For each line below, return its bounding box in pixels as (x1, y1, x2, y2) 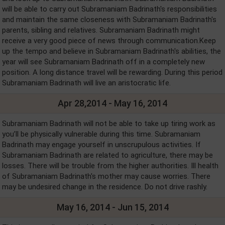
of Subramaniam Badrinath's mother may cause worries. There (2, 172, 210, 181)
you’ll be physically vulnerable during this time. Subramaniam (2, 130, 200, 139)
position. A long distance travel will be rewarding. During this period (2, 68, 222, 77)
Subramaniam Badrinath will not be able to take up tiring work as (2, 119, 215, 128)
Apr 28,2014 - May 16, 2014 (58, 98, 167, 108)
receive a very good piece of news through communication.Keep (2, 36, 216, 45)
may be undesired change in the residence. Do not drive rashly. (2, 182, 207, 191)
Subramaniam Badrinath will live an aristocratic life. (2, 78, 175, 87)
